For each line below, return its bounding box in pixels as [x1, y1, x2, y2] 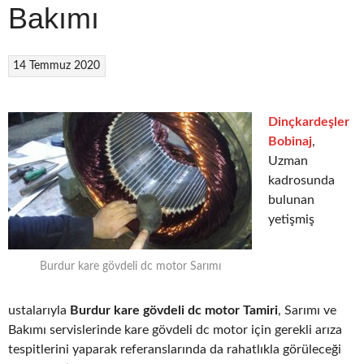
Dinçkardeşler [268, 115, 349, 128]
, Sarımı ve [278, 304, 336, 318]
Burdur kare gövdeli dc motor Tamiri [70, 304, 278, 318]
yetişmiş [268, 212, 314, 226]
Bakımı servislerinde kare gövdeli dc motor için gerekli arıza [8, 323, 342, 337]
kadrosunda [268, 173, 335, 187]
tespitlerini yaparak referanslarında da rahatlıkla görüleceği [8, 343, 341, 357]
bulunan [268, 193, 314, 206]
